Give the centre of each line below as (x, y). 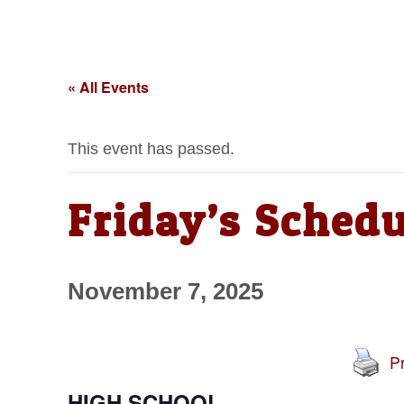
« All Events (108, 87)
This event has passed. (151, 149)
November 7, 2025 (165, 292)
